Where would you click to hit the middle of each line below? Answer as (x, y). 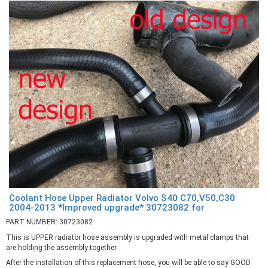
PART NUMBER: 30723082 (49, 222)
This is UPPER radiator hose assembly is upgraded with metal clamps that (127, 237)
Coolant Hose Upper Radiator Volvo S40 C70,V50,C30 (122, 198)
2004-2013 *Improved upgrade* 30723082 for (107, 207)
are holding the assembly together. (62, 247)
